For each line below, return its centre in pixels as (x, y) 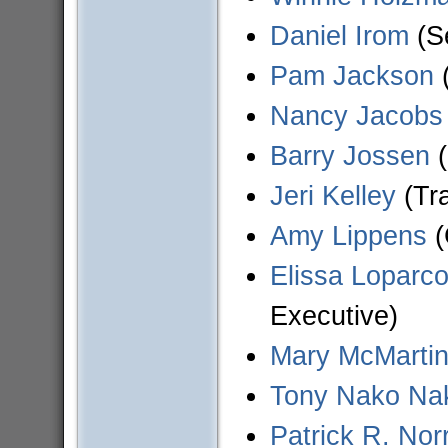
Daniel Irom (339, 36)
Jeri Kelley (332, 196)
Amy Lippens (348, 236)
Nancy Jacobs (356, 116)
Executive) (333, 316)
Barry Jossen (349, 156)
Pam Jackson (351, 76)
